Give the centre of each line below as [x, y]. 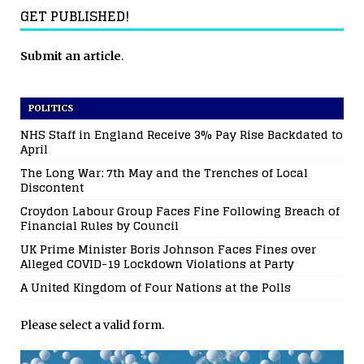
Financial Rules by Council [100, 226]
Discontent [52, 188]
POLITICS [51, 108]
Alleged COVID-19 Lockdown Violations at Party [157, 264]
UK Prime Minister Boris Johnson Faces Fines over [168, 249]
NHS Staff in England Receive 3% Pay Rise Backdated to [182, 135]
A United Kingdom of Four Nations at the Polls [156, 288]
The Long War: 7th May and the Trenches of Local [164, 173]
